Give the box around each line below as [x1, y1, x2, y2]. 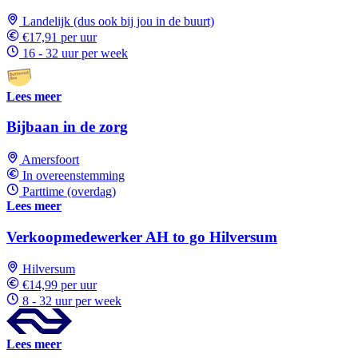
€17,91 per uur [22, 30, 97, 44]
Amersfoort [22, 153, 79, 166]
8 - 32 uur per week [22, 294, 121, 308]
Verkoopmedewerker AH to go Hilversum [6, 228, 277, 245]
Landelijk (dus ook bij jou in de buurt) [22, 14, 214, 28]
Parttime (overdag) [22, 185, 116, 198]
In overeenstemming [22, 169, 125, 182]
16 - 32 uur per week [22, 46, 128, 60]
